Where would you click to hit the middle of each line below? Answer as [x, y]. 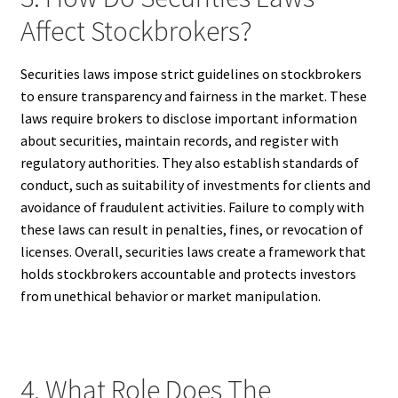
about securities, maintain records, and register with [179, 141]
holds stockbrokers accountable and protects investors [188, 274]
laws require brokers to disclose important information [188, 119]
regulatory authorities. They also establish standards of [189, 163]
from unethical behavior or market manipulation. [170, 296]
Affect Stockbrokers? [136, 32]
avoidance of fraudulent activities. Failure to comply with [192, 207]
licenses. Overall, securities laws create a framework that [193, 252]
